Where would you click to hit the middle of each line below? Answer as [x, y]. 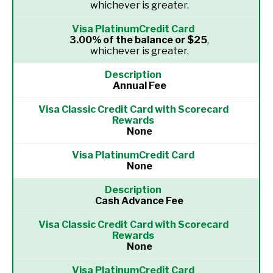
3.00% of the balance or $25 [138, 40]
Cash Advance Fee [139, 201]
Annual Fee [139, 86]
